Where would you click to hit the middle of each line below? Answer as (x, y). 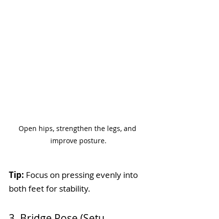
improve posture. (78, 140)
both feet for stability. (50, 188)
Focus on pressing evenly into (82, 175)
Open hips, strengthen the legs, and (78, 128)
